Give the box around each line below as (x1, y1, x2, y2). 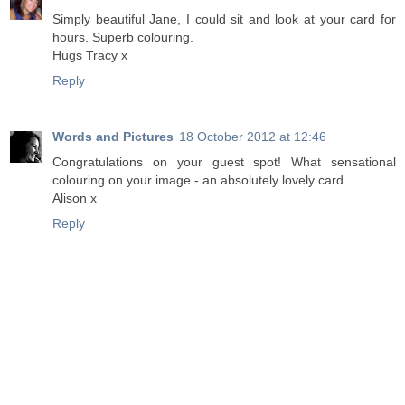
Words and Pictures (52, 128, 174, 144)
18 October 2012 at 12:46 (179, 128, 326, 144)
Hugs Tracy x (52, 47, 127, 62)
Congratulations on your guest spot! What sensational (52, 154, 396, 169)
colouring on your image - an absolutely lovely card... (52, 172, 354, 187)
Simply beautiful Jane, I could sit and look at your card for (52, 11, 396, 26)
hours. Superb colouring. (52, 29, 193, 44)
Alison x (52, 190, 97, 205)
